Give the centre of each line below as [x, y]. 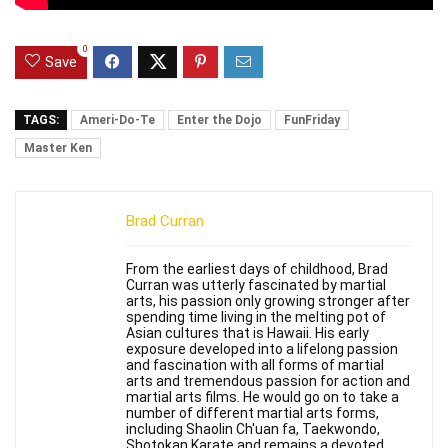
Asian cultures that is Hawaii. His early [247, 333]
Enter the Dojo [219, 120]
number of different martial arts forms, [252, 413]
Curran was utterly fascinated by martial [256, 285]
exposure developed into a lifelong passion [262, 349]
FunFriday [312, 120]
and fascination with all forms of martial [255, 365]
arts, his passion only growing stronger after [268, 301]
